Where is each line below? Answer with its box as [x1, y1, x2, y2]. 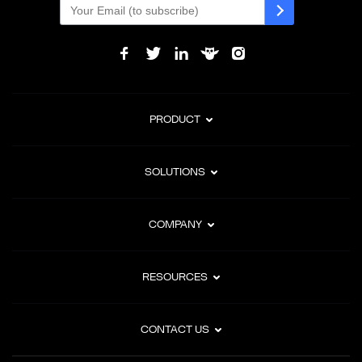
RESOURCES [142, 270, 208, 284]
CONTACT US [141, 322, 209, 337]
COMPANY [148, 217, 202, 232]
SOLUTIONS [145, 165, 205, 179]
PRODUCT [149, 112, 200, 127]
